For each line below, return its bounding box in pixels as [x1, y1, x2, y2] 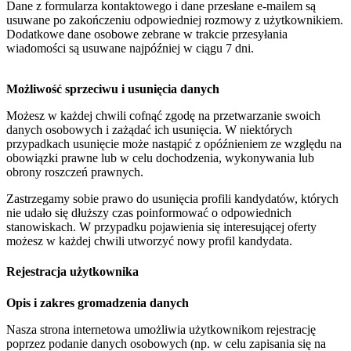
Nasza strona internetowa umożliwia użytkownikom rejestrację [6, 322, 316, 336]
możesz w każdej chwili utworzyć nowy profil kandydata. [6, 234, 292, 248]
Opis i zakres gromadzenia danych [6, 295, 189, 309]
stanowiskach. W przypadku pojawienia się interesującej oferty [6, 220, 317, 234]
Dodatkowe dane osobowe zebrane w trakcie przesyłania [6, 27, 288, 42]
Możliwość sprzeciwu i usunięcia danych [6, 82, 219, 96]
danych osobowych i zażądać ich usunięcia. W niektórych [6, 123, 292, 137]
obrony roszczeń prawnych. [6, 165, 143, 179]
